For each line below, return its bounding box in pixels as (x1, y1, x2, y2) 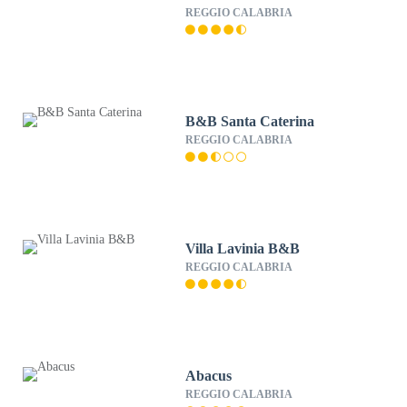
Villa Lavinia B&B (185, 241, 301, 256)
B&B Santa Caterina (185, 114, 315, 129)
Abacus (185, 368, 233, 383)
